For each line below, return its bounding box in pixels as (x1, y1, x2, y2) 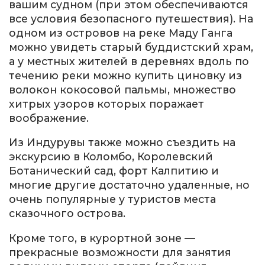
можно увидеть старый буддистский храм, (9, 40, 253, 53)
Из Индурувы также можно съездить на (9, 136, 235, 149)
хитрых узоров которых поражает (9, 97, 204, 110)
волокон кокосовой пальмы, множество (9, 83, 236, 96)
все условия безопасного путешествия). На (9, 12, 253, 25)
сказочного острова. (9, 207, 125, 220)
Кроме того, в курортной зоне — (9, 231, 195, 244)
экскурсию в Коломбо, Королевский (9, 150, 213, 163)
